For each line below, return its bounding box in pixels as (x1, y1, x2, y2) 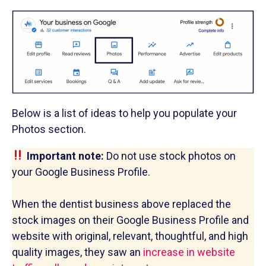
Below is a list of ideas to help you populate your (12, 106, 237, 119)
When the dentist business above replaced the (12, 197, 231, 210)
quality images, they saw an (12, 245, 143, 258)
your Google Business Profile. (12, 165, 150, 178)
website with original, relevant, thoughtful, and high (12, 229, 248, 242)
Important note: (26, 149, 104, 162)
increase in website (143, 245, 235, 258)
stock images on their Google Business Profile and (12, 213, 249, 226)
